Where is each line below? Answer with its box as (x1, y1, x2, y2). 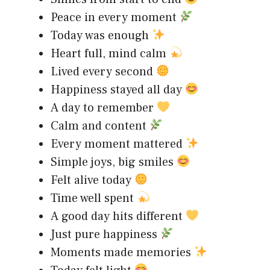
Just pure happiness (51, 227, 160, 243)
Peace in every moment (51, 10, 180, 26)
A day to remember (51, 100, 157, 116)
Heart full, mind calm (51, 46, 169, 62)
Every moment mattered (51, 136, 186, 152)
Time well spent (51, 190, 137, 207)
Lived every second (51, 64, 156, 80)
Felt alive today (51, 172, 134, 189)
